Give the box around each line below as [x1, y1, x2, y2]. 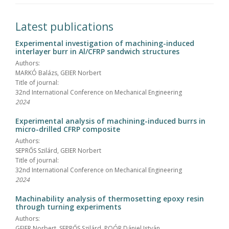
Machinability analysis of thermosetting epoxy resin [15, 194, 204, 204]
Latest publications [15, 19, 113, 34]
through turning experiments [15, 202, 121, 212]
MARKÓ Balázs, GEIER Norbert [15, 68, 101, 78]
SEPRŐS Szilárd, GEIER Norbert [15, 146, 101, 155]
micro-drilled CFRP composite [15, 124, 120, 134]
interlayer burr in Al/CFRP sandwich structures [15, 47, 179, 57]
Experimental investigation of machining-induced [15, 38, 194, 49]
